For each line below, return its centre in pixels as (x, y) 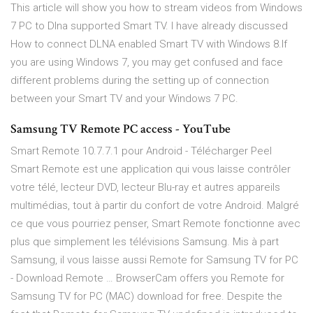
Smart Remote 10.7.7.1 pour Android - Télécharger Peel (141, 151)
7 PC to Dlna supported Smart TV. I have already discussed (149, 26)
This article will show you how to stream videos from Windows (156, 8)
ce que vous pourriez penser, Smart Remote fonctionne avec (155, 224)
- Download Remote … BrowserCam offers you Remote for (147, 278)
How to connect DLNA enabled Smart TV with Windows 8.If (149, 44)
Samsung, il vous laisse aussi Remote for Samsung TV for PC (154, 260)
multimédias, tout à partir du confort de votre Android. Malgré (155, 206)
